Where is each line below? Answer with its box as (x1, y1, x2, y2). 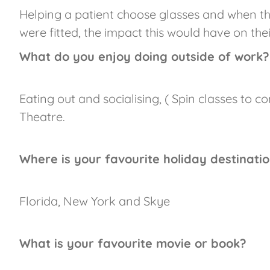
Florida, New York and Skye (19, 193, 170, 209)
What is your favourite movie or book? (19, 235, 246, 251)
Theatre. (19, 108, 65, 124)
